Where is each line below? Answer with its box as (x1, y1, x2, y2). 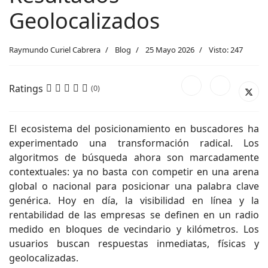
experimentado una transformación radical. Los (9, 136, 259, 150)
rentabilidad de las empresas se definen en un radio (9, 208, 259, 221)
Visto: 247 (209, 44, 243, 55)
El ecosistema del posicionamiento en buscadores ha (9, 121, 259, 135)
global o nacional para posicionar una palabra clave (9, 179, 259, 193)
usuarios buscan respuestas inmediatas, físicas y (9, 236, 259, 250)
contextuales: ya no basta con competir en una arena (9, 165, 259, 178)
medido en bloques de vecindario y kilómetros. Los (9, 222, 259, 236)
